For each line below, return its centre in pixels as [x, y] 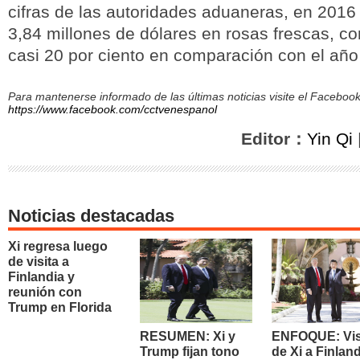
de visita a [39, 262]
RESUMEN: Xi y [188, 336]
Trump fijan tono [190, 352]
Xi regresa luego [58, 246]
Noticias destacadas [91, 216]
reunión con [45, 292]
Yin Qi [330, 139]
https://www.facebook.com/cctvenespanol [112, 109]
